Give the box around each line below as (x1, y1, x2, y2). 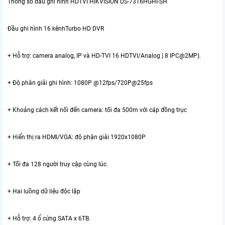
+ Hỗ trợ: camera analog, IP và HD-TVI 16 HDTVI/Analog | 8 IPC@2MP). (8, 52, 201, 60)
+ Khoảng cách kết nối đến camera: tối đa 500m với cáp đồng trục (8, 106, 187, 114)
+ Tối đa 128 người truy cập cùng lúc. (8, 161, 108, 168)
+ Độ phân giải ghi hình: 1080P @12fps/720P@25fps (8, 79, 153, 87)
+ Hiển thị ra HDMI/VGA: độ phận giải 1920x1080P (8, 134, 146, 141)
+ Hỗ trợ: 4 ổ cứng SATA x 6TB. (8, 215, 90, 222)
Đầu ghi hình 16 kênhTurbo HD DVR (8, 25, 104, 33)
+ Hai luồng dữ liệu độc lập (8, 188, 80, 195)
